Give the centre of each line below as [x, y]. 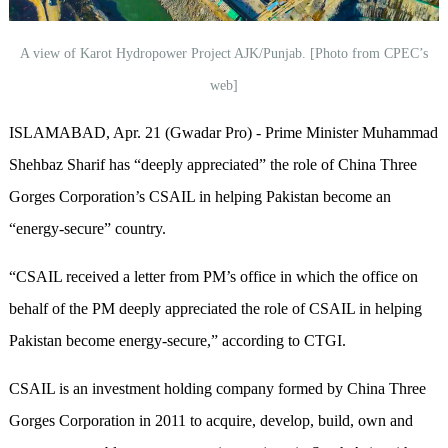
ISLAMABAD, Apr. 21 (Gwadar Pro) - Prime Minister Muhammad [223, 132]
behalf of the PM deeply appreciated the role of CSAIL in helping [215, 308]
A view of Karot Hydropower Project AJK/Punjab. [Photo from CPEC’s [224, 53]
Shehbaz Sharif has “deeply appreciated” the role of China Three [212, 164]
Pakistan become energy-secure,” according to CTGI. [177, 340]
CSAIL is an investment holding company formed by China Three [217, 388]
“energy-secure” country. [87, 228]
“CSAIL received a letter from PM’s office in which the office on [213, 276]
